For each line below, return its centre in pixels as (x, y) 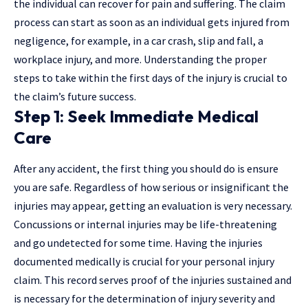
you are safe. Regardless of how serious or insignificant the (151, 187)
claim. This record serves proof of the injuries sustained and (153, 279)
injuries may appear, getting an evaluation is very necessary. (153, 205)
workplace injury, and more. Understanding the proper (140, 59)
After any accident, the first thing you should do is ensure (146, 168)
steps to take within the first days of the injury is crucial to (151, 77)
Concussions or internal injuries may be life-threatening (145, 224)
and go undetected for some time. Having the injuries (138, 242)
